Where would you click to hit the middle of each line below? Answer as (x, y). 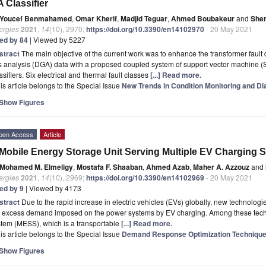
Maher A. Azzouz (221, 167)
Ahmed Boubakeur (203, 18)
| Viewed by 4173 (53, 188)
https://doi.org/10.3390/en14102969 (145, 177)
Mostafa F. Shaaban (110, 167)
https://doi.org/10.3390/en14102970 (145, 29)
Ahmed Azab (168, 167)
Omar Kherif (96, 18)
